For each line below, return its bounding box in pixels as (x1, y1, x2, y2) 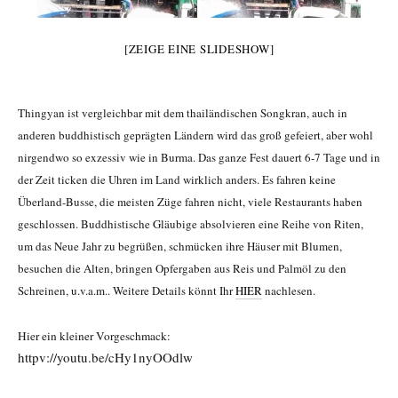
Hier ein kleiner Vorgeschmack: (18, 328, 171, 345)
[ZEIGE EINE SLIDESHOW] (123, 41, 275, 58)
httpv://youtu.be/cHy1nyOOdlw (18, 348, 193, 367)
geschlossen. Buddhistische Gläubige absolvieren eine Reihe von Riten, (18, 216, 363, 233)
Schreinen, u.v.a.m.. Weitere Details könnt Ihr (18, 283, 235, 299)
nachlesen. (262, 283, 315, 299)
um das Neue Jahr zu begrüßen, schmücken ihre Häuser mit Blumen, (18, 238, 342, 255)
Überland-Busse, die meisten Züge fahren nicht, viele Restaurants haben (18, 194, 362, 211)
